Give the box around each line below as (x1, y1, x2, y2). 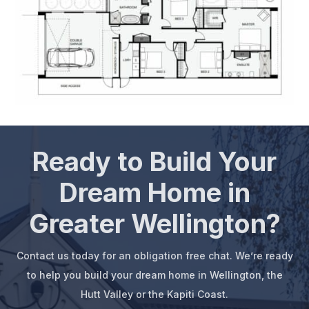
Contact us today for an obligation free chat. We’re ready (16, 249, 293, 261)
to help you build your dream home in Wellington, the (26, 268, 283, 281)
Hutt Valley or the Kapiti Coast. (81, 288, 228, 300)
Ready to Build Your (32, 145, 277, 177)
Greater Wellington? (28, 207, 281, 239)
